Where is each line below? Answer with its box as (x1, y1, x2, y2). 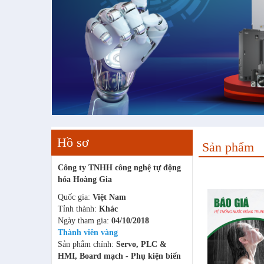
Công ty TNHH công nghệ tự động (58, 163, 181, 173)
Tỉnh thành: (58, 204, 99, 214)
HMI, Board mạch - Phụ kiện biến (58, 252, 181, 261)
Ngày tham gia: (58, 216, 111, 226)
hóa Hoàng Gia (58, 175, 112, 184)
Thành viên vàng (58, 228, 118, 237)
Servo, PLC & (116, 240, 167, 249)
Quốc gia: (58, 193, 93, 202)
